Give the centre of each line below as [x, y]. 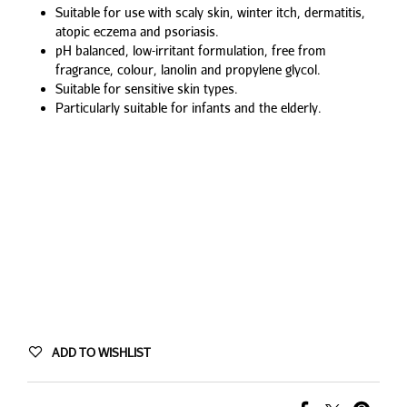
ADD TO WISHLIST [101, 352]
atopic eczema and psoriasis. [137, 31]
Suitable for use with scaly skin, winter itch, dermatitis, [210, 12]
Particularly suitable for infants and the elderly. [188, 107]
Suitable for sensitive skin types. [146, 88]
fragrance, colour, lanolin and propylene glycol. [188, 69]
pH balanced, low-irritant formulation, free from [190, 50]
